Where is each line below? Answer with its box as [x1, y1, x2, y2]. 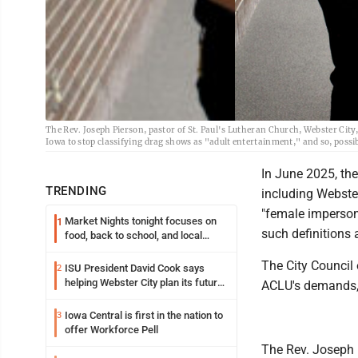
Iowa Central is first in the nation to [65, 309, 223, 321]
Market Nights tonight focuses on [65, 215, 217, 227]
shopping [65, 244, 106, 256]
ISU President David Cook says [65, 262, 205, 274]
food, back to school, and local [65, 229, 202, 241]
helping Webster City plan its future [65, 276, 223, 288]
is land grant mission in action [65, 291, 200, 303]
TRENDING [46, 184, 107, 198]
